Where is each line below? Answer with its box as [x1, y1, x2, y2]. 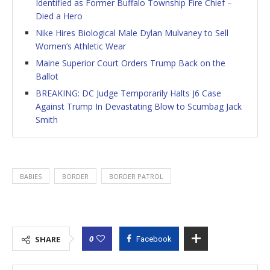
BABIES [20, 172, 42, 181]
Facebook [136, 234, 172, 244]
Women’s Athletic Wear [36, 40, 126, 52]
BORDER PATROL [109, 172, 163, 181]
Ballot [36, 71, 58, 83]
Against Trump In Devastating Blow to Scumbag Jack [36, 101, 242, 113]
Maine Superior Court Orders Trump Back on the [36, 57, 225, 69]
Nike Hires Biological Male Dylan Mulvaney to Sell [36, 27, 228, 39]
